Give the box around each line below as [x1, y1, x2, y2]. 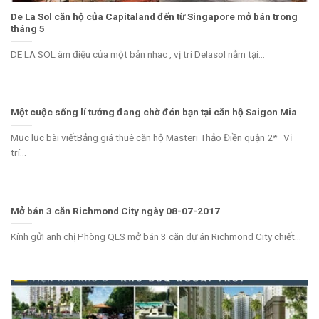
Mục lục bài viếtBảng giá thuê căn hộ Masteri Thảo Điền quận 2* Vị [11, 132, 292, 144]
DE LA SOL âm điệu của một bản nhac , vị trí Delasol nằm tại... [11, 48, 265, 60]
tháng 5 [11, 22, 45, 34]
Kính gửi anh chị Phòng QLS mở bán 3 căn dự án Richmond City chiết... [11, 230, 301, 242]
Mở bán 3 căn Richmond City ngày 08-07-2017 [11, 204, 220, 216]
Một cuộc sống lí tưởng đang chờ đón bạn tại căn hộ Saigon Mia [11, 106, 297, 118]
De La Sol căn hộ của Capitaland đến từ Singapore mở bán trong [11, 10, 298, 22]
